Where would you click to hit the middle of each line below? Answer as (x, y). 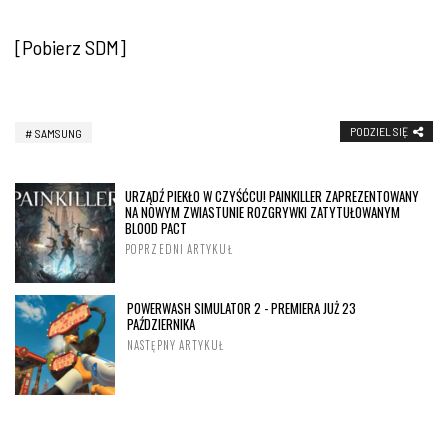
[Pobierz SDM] (70, 46)
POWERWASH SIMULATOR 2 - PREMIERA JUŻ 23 (241, 307)
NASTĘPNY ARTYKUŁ (176, 344)
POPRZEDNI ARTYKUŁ (179, 248)
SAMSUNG (58, 132)
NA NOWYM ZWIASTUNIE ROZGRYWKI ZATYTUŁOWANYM (262, 211)
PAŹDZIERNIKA (161, 323)
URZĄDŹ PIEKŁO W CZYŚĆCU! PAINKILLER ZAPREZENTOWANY (272, 195)
